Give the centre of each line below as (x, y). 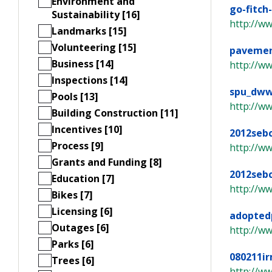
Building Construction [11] (115, 113)
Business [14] (83, 63)
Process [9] (78, 145)
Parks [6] (73, 244)
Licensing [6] (82, 211)
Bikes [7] (72, 195)
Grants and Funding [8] (107, 162)
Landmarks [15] (89, 31)
